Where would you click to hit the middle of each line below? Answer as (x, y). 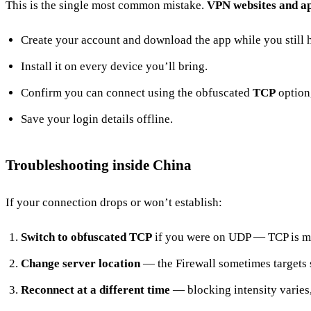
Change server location (81, 264)
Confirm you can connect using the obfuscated (137, 93)
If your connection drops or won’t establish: (114, 203)
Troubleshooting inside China (99, 165)
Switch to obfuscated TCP (87, 237)
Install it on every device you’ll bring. (115, 67)
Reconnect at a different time (96, 290)
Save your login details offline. (97, 119)
